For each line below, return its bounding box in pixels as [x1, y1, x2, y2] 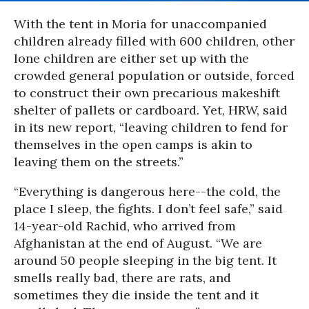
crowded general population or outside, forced [14, 68, 295, 84]
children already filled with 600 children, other [14, 33, 295, 50]
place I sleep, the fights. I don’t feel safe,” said [14, 201, 283, 217]
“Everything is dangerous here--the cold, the [14, 183, 281, 200]
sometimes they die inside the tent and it [14, 287, 259, 303]
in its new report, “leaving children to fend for [14, 119, 288, 136]
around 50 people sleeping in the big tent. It [14, 252, 277, 269]
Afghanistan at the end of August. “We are [14, 235, 262, 252]
